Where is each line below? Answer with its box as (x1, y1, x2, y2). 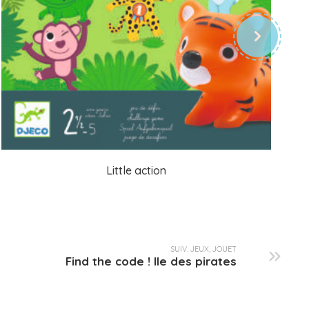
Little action (106, 163, 166, 177)
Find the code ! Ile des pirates (66, 254, 237, 269)
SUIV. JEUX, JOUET (170, 244, 237, 255)
